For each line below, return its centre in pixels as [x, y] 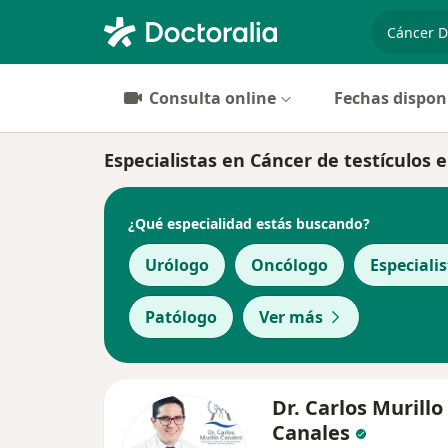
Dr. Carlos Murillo [357, 407]
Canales [311, 432]
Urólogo [177, 265]
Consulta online [212, 98]
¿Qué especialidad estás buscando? [249, 223]
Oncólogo [289, 265]
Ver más [291, 317]
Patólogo [181, 317]
